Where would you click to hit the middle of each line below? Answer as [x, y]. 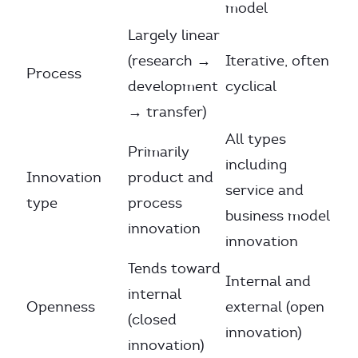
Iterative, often [277, 61]
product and [171, 177]
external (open [275, 307]
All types [256, 139]
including [256, 165]
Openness [61, 307]
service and [265, 190]
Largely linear [174, 35]
